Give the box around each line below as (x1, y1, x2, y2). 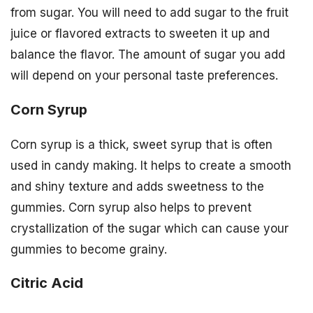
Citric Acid (10, 275, 83, 292)
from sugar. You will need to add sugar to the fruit (10, 5, 289, 20)
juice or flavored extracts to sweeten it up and (10, 26, 270, 41)
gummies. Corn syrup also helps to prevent (10, 200, 252, 214)
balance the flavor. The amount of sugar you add (10, 47, 285, 61)
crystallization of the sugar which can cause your (10, 221, 289, 235)
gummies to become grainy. (10, 242, 167, 256)
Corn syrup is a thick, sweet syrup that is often (10, 137, 272, 152)
